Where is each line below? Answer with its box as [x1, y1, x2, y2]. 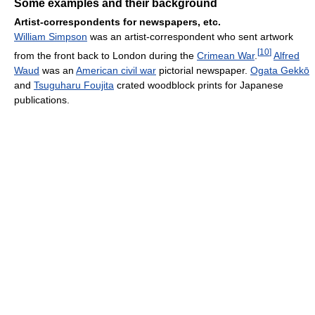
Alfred [274, 49, 300, 61]
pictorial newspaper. [156, 64, 250, 76]
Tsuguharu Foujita [34, 79, 114, 91]
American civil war [76, 64, 156, 76]
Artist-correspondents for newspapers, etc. [14, 15, 221, 27]
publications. [14, 94, 70, 105]
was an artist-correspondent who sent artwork [87, 30, 293, 42]
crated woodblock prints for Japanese [114, 79, 283, 91]
